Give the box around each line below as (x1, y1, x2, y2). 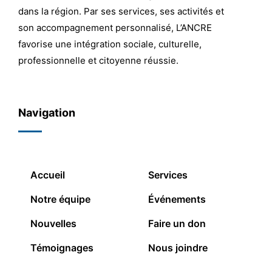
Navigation (18, 106, 75, 120)
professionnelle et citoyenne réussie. (18, 54, 178, 66)
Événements (148, 193, 206, 206)
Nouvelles (30, 217, 76, 230)
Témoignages (30, 242, 93, 254)
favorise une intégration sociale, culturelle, (18, 38, 202, 50)
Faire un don (148, 217, 206, 230)
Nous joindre (148, 242, 208, 254)
